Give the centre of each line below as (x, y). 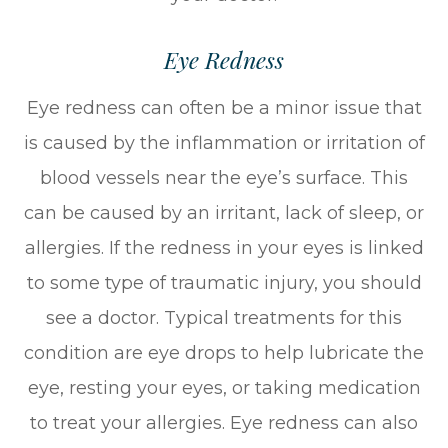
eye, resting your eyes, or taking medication (224, 388)
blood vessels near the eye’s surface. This (224, 178)
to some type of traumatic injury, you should (224, 283)
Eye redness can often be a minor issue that (224, 108)
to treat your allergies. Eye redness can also (224, 423)
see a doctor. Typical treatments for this (224, 318)
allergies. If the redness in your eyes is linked (224, 248)
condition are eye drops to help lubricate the (224, 353)
